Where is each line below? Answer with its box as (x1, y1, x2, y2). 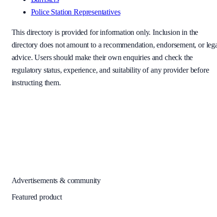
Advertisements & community (11, 176, 101, 185)
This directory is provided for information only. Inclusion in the (11, 28, 199, 37)
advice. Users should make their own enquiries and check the (11, 53, 193, 62)
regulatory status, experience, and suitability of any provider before (11, 66, 209, 75)
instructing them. (11, 78, 61, 87)
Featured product (11, 193, 62, 201)
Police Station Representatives (31, 8, 121, 16)
